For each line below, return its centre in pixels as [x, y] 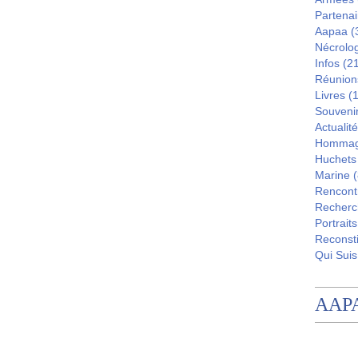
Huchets [336, 159]
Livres [330, 95]
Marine [332, 175]
